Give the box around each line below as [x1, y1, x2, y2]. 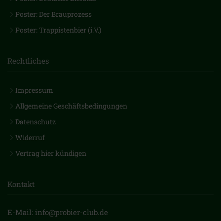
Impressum [15, 85, 53, 95]
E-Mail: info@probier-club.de [7, 207, 108, 217]
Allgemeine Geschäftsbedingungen [15, 101, 127, 110]
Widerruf [15, 133, 45, 142]
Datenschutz [15, 117, 56, 126]
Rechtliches [7, 56, 49, 66]
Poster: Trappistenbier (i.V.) [15, 25, 101, 35]
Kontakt [7, 179, 35, 189]
